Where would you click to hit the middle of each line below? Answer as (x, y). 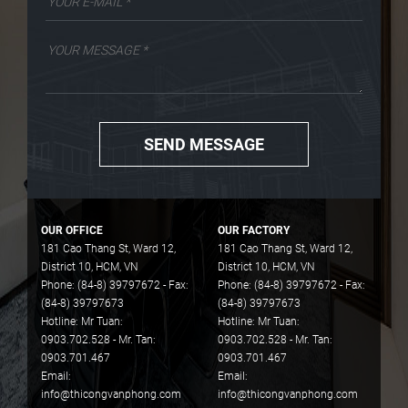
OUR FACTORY (254, 230)
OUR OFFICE (72, 230)
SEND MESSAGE (204, 144)
